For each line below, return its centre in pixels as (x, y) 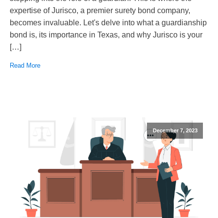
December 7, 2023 (175, 130)
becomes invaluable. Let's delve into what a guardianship (108, 22)
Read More (25, 65)
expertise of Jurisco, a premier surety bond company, (100, 10)
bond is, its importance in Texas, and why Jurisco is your (106, 35)
